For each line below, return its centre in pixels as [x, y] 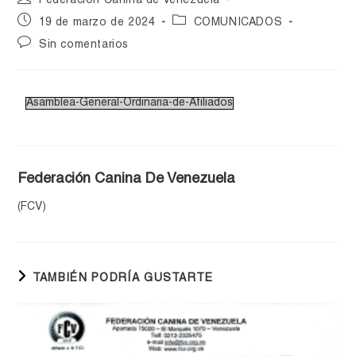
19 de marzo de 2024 [97, 23]
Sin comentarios [84, 46]
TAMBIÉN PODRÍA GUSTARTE [123, 279]
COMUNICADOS [238, 23]
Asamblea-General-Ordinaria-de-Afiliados [130, 104]
